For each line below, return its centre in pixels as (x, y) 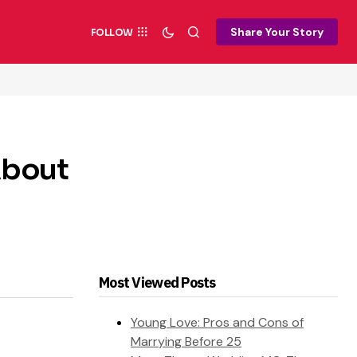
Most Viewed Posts (157, 283)
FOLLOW (112, 32)
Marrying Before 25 (186, 342)
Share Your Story (277, 32)
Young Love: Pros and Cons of (217, 323)
